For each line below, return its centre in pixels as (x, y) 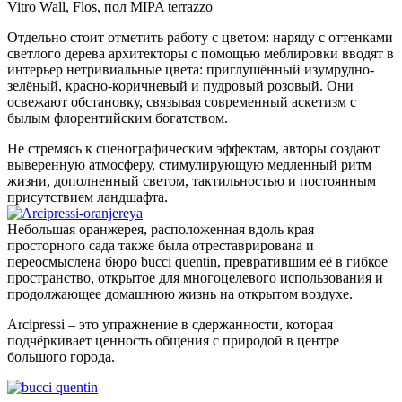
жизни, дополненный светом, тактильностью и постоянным (192, 181)
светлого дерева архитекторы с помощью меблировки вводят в (201, 54)
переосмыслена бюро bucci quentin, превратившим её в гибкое (197, 262)
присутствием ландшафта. (87, 197)
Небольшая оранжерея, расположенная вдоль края (161, 230)
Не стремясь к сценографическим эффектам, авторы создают (193, 149)
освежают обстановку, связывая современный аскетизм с (182, 102)
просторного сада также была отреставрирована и (161, 246)
